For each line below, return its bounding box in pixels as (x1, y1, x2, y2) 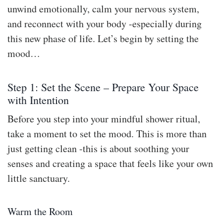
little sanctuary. (7, 171, 70, 185)
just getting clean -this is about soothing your (7, 141, 189, 155)
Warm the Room (7, 204, 73, 218)
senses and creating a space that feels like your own (7, 156, 213, 170)
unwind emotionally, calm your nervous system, (7, 1, 199, 15)
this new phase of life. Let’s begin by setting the (7, 31, 199, 45)
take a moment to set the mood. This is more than (7, 126, 207, 140)
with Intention (7, 92, 69, 107)
